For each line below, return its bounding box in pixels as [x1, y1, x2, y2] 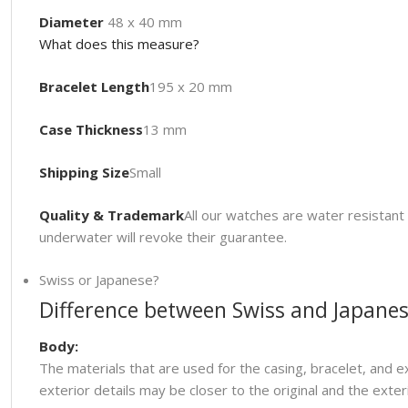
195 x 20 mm [148, 77, 232, 97]
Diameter [38, 13, 104, 32]
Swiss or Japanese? [38, 270, 159, 290]
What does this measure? [38, 35, 199, 54]
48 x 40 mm [103, 13, 182, 32]
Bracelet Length [38, 77, 149, 97]
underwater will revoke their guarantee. [38, 228, 287, 247]
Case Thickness [38, 120, 143, 139]
